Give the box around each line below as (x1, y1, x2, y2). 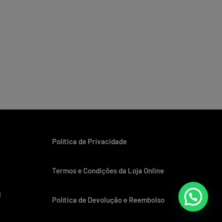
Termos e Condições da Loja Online (52, 166, 164, 175)
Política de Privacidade (52, 136, 127, 146)
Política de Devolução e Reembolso (52, 195, 165, 204)
